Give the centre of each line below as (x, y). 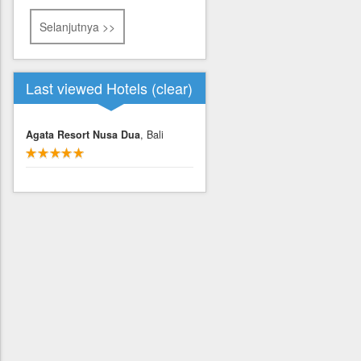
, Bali (152, 135)
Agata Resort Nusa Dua (83, 135)
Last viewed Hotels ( (91, 88)
